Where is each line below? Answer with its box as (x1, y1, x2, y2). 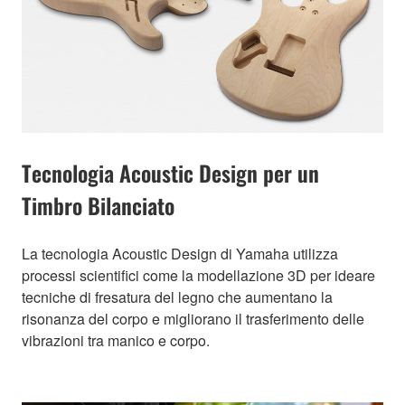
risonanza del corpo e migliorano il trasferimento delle (22, 307, 364, 329)
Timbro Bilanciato (22, 188, 174, 221)
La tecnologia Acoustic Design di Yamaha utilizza (22, 242, 338, 264)
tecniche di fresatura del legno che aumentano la (22, 286, 333, 307)
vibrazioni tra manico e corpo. (22, 329, 210, 351)
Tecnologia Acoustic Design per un (22, 155, 319, 189)
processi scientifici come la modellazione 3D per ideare (22, 264, 375, 286)
